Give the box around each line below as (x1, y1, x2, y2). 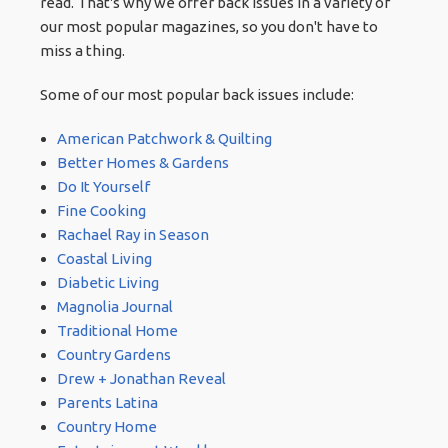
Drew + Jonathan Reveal (56, 369, 226, 387)
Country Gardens (56, 345, 171, 363)
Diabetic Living (56, 273, 159, 291)
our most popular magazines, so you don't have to (40, 17, 379, 35)
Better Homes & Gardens (56, 153, 229, 171)
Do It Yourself (56, 177, 150, 195)
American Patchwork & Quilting (56, 129, 272, 147)
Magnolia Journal (56, 297, 173, 315)
